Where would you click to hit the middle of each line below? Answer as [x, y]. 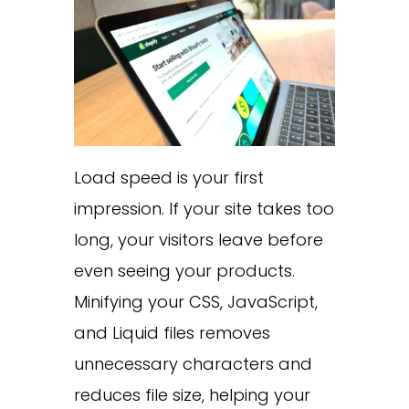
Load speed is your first [168, 177]
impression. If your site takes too [204, 208]
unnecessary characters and [193, 363]
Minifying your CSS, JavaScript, [195, 301]
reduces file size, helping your [192, 394]
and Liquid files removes [172, 332]
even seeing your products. [184, 270]
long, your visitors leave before [198, 239]
